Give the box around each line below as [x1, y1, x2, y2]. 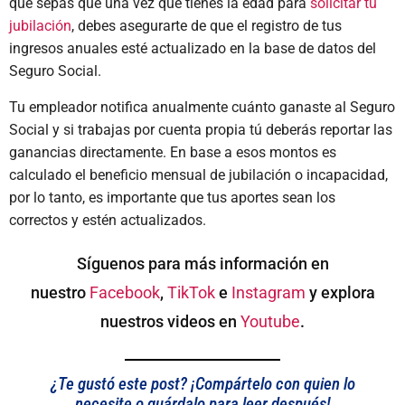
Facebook [89, 283, 160, 302]
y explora [305, 283, 375, 302]
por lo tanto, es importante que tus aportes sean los [9, 189, 335, 206]
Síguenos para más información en [76, 254, 329, 273]
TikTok [166, 283, 215, 302]
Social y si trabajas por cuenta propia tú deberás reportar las [9, 121, 392, 138]
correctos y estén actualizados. [9, 212, 206, 229]
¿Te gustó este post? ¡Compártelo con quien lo [50, 372, 355, 394]
